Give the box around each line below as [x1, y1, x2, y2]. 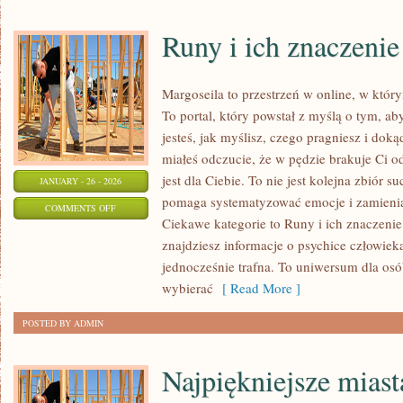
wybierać [162, 279, 213, 297]
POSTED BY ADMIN [22, 317, 103, 329]
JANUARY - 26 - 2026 [40, 175, 122, 187]
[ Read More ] [213, 279, 300, 297]
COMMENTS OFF [45, 201, 117, 214]
